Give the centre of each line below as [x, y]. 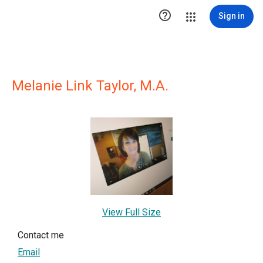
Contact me [41, 235]
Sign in [232, 16]
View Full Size [131, 212]
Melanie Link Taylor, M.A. [90, 86]
